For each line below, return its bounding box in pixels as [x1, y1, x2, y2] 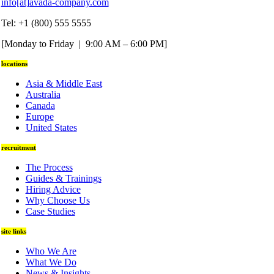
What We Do [25, 257, 76, 268]
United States [25, 122, 77, 133]
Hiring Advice [25, 184, 81, 195]
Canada [25, 100, 55, 111]
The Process [25, 162, 73, 173]
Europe [25, 111, 54, 122]
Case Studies [25, 206, 75, 217]
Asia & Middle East [25, 78, 102, 89]
